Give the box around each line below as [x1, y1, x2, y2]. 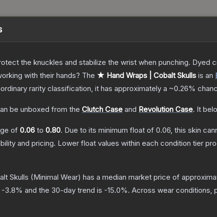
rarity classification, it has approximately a [27, 84, 169, 93]
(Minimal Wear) [29, 172, 81, 182]
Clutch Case [82, 105, 123, 114]
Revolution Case [139, 105, 193, 114]
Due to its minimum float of [64, 125, 156, 135]
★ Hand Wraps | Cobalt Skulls [97, 71, 196, 80]
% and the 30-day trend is [15, 186, 104, 195]
